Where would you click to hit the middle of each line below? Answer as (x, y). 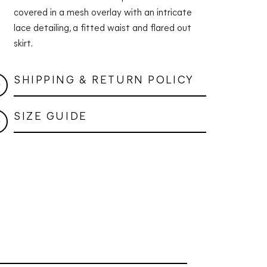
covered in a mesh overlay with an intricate (103, 13)
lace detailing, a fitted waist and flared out (102, 28)
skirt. (23, 44)
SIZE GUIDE (50, 117)
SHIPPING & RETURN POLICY (104, 80)
